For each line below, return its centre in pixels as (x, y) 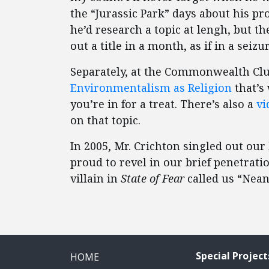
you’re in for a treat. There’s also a (163, 104)
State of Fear (154, 178)
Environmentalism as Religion (153, 88)
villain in (95, 178)
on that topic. (105, 120)
